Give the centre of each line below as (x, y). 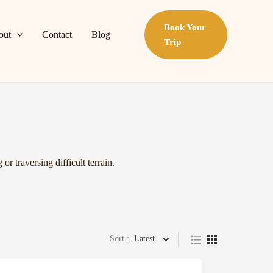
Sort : (119, 238)
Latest (144, 238)
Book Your (185, 27)
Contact (57, 34)
